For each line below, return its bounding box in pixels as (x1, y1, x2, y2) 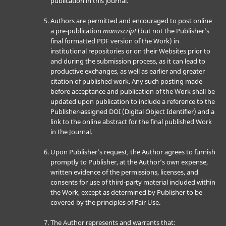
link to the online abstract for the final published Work (50, 117, 212, 127)
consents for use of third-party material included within (50, 178, 215, 187)
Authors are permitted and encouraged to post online (50, 16, 212, 26)
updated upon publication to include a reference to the (50, 97, 215, 106)
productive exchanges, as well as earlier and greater (50, 67, 205, 76)
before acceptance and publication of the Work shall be (50, 87, 215, 96)
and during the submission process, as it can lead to (50, 56, 205, 66)
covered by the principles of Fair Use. (50, 198, 160, 207)
